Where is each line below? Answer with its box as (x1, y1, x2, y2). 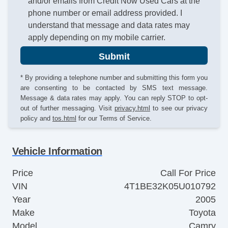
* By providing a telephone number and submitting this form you (20, 73, 208, 81)
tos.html (52, 114, 76, 122)
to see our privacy (150, 104, 208, 112)
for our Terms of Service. (76, 114, 152, 122)
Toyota (189, 207, 216, 218)
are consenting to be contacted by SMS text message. (20, 83, 208, 92)
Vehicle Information (12, 145, 102, 157)
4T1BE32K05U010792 (124, 181, 216, 191)
